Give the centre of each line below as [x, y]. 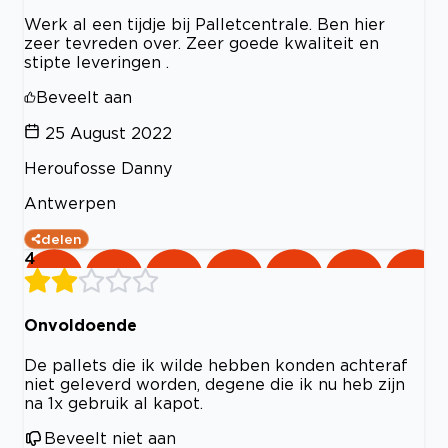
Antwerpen [70, 202]
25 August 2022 [108, 132]
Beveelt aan [84, 96]
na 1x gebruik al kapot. [113, 403]
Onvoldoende [80, 324]
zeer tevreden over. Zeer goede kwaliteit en [201, 42]
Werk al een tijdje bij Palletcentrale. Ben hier [204, 23]
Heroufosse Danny [98, 167]
